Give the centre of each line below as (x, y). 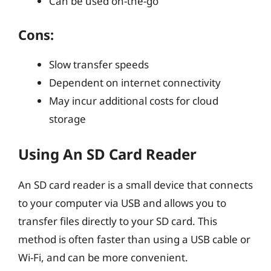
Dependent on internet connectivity (135, 83)
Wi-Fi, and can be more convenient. (103, 257)
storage (67, 119)
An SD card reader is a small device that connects (135, 184)
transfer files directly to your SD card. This (118, 221)
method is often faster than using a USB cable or (134, 239)
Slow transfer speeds (99, 64)
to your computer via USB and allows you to (122, 203)
